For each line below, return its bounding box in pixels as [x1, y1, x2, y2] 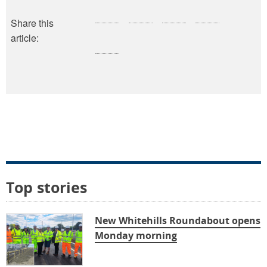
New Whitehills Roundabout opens [95, 214, 261, 228]
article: [11, 31, 39, 45]
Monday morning [95, 229, 178, 243]
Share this [11, 16, 54, 30]
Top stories [6, 177, 87, 198]
